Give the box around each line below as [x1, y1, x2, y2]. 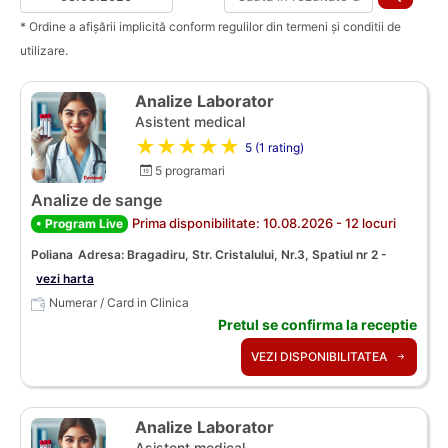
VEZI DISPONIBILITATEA [251, 349, 390, 365]
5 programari [152, 162, 225, 178]
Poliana [31, 247, 73, 263]
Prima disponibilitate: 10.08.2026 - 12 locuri [132, 215, 396, 232]
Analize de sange [31, 190, 162, 211]
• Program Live [36, 216, 123, 232]
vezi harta [36, 271, 94, 287]
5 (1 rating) [245, 140, 304, 155]
